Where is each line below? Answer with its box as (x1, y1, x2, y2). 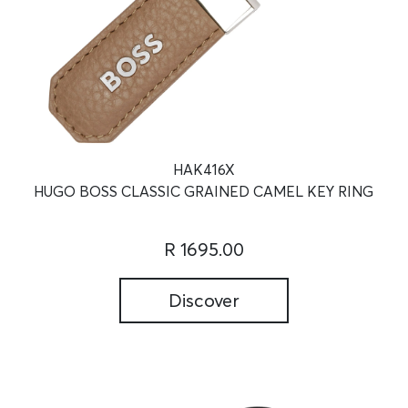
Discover (168, 289, 240, 312)
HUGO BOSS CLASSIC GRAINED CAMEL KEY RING (34, 182, 374, 201)
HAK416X (172, 160, 235, 179)
